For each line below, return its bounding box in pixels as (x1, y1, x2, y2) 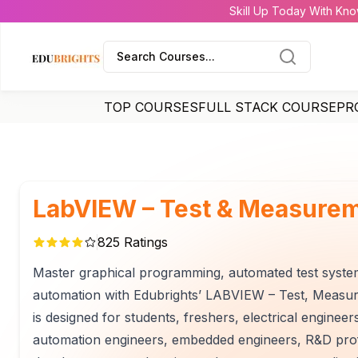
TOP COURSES (104, 99, 198, 115)
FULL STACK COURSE (198, 99, 336, 115)
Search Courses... (117, 50, 215, 63)
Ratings (120, 234, 168, 250)
